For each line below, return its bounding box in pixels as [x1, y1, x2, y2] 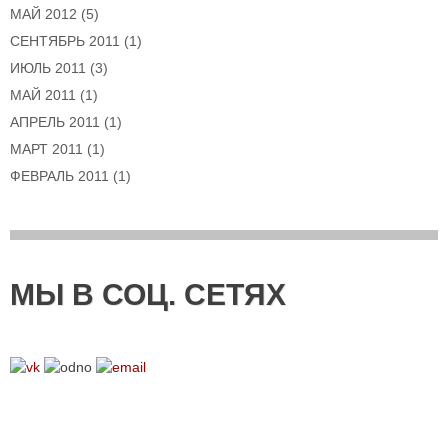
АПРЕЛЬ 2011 [10, 114, 100, 131]
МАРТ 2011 [10, 141, 83, 158]
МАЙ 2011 [10, 87, 76, 104]
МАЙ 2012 [10, 6, 77, 23]
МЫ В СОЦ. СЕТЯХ [10, 278, 286, 312]
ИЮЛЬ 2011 [10, 60, 86, 77]
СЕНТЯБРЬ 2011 [10, 33, 120, 50]
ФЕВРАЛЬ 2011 [10, 168, 109, 185]
